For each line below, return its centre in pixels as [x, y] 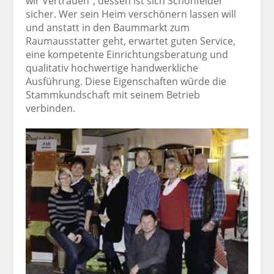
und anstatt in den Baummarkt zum [108, 28]
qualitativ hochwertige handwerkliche [112, 68]
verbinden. [51, 109]
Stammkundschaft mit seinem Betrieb [113, 95]
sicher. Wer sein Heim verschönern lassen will [131, 14]
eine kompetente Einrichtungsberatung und [127, 55]
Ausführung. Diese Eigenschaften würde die [126, 82]
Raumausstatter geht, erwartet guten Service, [131, 41]
